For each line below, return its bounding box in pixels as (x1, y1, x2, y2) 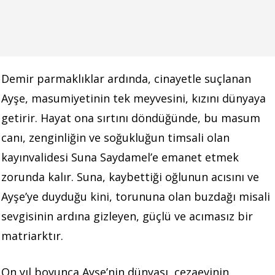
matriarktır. (1, 228, 63, 243)
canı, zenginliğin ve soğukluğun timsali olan (1, 130, 230, 145)
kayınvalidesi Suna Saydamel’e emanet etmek (1, 149, 239, 165)
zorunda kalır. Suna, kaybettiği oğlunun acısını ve (1, 169, 259, 184)
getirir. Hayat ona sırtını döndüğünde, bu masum (1, 110, 260, 125)
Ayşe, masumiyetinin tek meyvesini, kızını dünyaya (1, 90, 266, 106)
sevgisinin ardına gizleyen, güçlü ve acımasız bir (1, 208, 253, 223)
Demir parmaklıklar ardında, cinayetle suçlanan (1, 71, 251, 86)
